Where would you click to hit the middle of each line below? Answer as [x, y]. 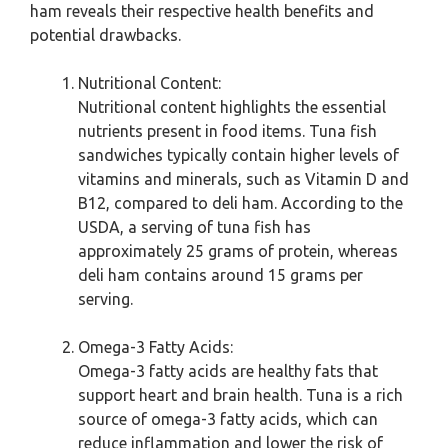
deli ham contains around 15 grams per [220, 275]
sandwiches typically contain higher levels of [238, 155]
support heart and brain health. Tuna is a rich [240, 395]
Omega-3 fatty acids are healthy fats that [228, 371]
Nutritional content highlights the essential [232, 107]
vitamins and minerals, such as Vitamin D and [243, 179]
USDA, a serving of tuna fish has [194, 227]
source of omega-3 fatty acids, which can [228, 419]
